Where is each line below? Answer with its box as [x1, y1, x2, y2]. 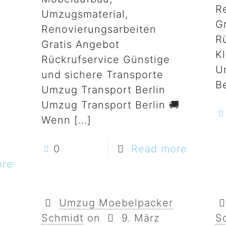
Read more [131, 143, 188, 155]
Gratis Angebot [41, 38, 120, 50]
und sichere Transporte [41, 69, 163, 81]
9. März [121, 212, 160, 224]
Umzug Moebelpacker [59, 197, 173, 209]
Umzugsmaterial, [41, 8, 128, 20]
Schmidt [41, 212, 84, 224]
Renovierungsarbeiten [41, 23, 156, 35]
